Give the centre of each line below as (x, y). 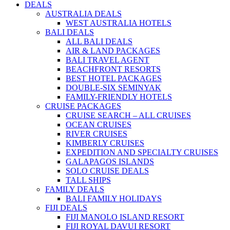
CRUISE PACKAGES (83, 106)
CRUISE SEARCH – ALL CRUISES (128, 116)
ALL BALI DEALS (99, 42)
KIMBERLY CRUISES (105, 143)
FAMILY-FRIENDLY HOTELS (119, 97)
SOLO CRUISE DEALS (107, 171)
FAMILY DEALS (75, 189)
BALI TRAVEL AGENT (108, 60)
